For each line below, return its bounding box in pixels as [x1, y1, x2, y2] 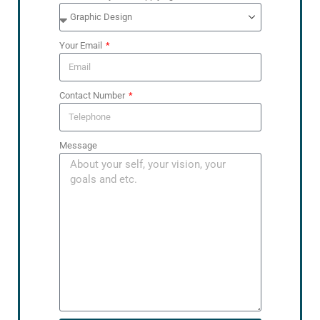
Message [59, 140, 97, 151]
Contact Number [59, 90, 127, 101]
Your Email [59, 40, 104, 51]
